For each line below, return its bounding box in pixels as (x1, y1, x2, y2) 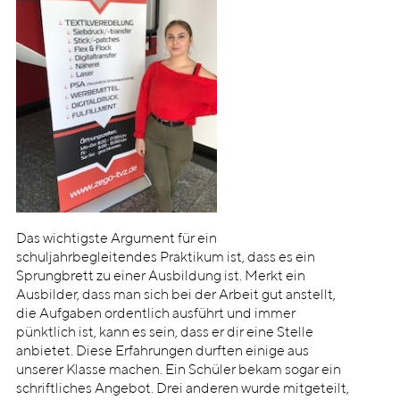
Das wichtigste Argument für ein (15, 232, 217, 247)
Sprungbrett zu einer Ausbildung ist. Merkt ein (15, 270, 305, 285)
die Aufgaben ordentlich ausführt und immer (15, 307, 296, 322)
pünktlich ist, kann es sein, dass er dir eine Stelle (15, 326, 313, 341)
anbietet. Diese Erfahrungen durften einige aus (15, 345, 309, 360)
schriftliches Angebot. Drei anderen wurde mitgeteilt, (15, 382, 349, 397)
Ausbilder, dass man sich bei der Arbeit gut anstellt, (15, 288, 336, 304)
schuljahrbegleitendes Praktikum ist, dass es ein (15, 251, 315, 266)
